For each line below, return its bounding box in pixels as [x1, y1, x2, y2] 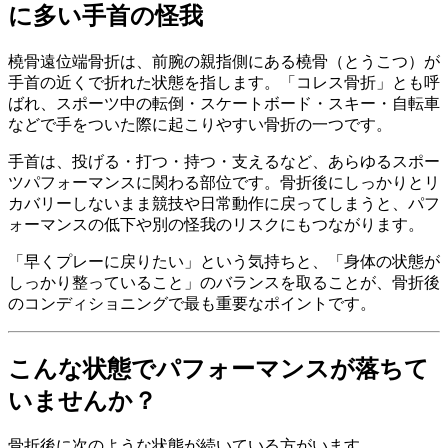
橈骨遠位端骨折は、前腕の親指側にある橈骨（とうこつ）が [8, 52, 440, 70]
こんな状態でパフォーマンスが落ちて [8, 355, 429, 382]
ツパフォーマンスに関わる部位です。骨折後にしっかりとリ [8, 173, 440, 191]
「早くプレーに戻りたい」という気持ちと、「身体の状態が [8, 252, 440, 270]
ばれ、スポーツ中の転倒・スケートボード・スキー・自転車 [8, 94, 440, 112]
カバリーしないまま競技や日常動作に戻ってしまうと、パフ [8, 194, 440, 212]
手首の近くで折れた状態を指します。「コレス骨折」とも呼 [8, 73, 440, 91]
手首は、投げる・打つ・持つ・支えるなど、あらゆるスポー [8, 152, 440, 170]
